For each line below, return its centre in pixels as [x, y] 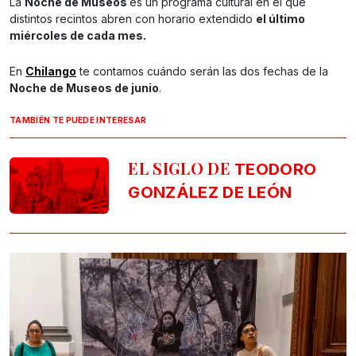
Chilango [51, 72]
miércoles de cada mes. [78, 36]
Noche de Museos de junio [84, 88]
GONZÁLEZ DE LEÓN [210, 193]
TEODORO [273, 170]
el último [281, 19]
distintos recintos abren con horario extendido [133, 19]
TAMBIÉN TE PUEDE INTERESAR [78, 120]
